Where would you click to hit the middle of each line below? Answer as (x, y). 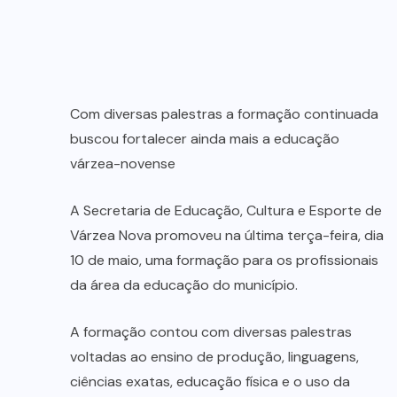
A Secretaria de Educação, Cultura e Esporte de (226, 211)
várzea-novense (123, 164)
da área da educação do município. (184, 285)
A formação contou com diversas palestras (211, 332)
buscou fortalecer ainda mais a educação (205, 139)
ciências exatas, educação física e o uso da (210, 382)
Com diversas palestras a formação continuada (224, 114)
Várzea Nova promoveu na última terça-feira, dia (227, 236)
